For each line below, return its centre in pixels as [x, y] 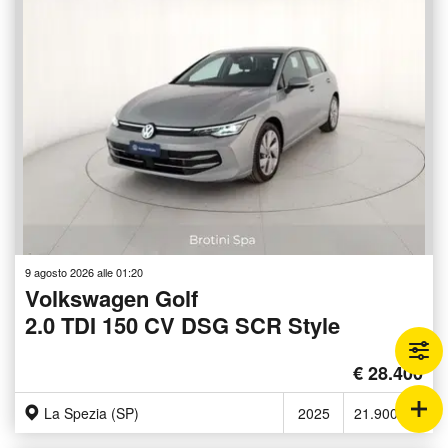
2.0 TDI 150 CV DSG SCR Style [182, 325]
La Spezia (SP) [91, 413]
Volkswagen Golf [111, 298]
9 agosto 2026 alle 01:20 [84, 272]
